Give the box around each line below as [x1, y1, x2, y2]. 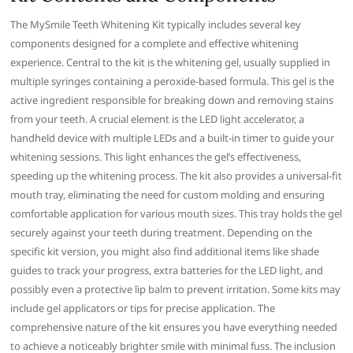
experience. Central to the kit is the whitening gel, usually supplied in [10, 55, 331, 70]
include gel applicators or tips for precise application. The [10, 301, 276, 316]
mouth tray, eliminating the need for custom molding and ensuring [10, 188, 325, 203]
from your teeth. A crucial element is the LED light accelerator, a [10, 112, 305, 127]
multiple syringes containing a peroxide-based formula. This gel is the [10, 74, 335, 89]
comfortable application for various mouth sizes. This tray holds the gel [10, 206, 343, 221]
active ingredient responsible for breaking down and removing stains [10, 93, 334, 108]
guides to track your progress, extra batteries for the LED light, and [10, 263, 324, 278]
